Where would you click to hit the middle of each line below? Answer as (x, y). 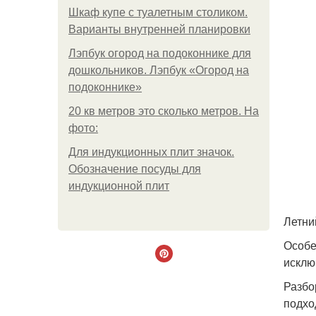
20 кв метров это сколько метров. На (164, 111)
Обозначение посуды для (135, 169)
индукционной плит (119, 186)
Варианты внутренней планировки (159, 29)
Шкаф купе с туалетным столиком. (158, 12)
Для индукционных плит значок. (151, 152)
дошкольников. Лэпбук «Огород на (159, 70)
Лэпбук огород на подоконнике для (160, 53)
